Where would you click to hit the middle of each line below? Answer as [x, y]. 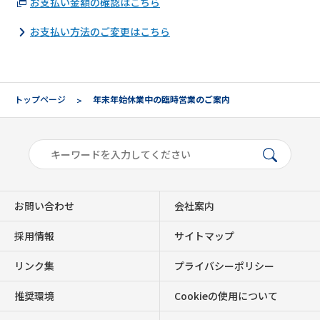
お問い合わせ [44, 205]
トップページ [40, 99]
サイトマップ [204, 235]
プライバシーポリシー [224, 265]
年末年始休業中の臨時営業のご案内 [160, 99]
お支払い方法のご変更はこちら [100, 31]
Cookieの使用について [226, 295]
